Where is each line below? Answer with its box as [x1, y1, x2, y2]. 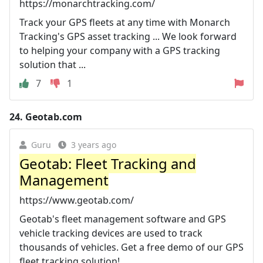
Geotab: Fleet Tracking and [19, 153, 196, 173]
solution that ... [19, 58, 86, 71]
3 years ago [71, 139, 116, 150]
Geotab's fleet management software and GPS [19, 212, 226, 225]
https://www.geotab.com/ [19, 193, 134, 207]
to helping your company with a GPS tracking [19, 43, 220, 57]
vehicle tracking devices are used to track [19, 226, 203, 240]
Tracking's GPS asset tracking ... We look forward [19, 29, 237, 43]
